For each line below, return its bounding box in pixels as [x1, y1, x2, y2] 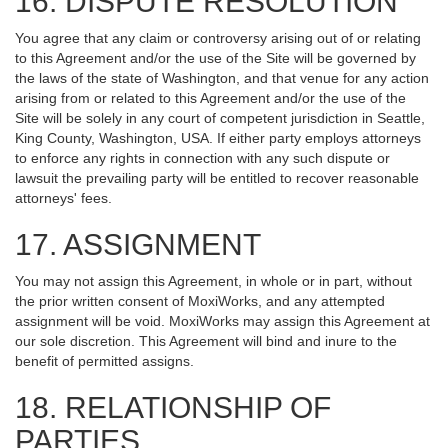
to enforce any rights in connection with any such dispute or [15, 150, 390, 166]
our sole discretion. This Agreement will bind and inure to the [15, 333, 397, 349]
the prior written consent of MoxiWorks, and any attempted [15, 293, 385, 309]
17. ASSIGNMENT [15, 228, 261, 261]
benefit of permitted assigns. [15, 353, 194, 369]
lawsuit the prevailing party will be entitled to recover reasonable [15, 170, 419, 186]
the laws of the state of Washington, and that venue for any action [15, 70, 429, 86]
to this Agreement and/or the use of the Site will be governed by [15, 50, 416, 66]
